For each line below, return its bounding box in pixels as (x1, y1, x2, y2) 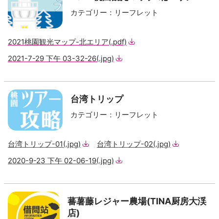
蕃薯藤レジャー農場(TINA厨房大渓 (67, 196, 207, 206)
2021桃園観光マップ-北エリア (8, 37, 109, 46)
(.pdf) (109, 37, 127, 46)
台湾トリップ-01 (8, 139, 63, 149)
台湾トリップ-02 (97, 139, 153, 149)
